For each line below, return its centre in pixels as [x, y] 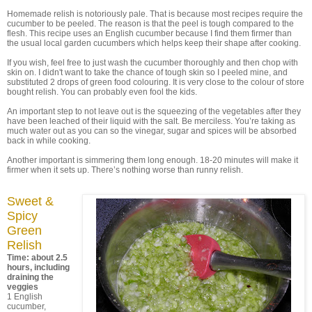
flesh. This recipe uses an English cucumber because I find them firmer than [149, 34]
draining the [30, 278]
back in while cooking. [49, 141]
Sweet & [30, 202]
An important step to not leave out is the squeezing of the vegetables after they [154, 112]
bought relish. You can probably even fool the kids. [102, 92]
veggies [23, 287]
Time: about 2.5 [37, 258]
